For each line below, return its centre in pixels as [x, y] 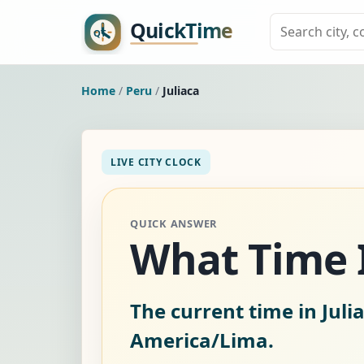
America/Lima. [202, 340]
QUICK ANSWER [174, 223]
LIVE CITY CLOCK [156, 162]
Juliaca [181, 90]
